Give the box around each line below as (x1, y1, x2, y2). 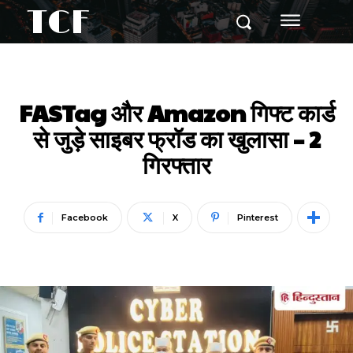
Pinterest (236, 212, 278, 223)
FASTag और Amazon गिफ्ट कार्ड (18, 96, 335, 128)
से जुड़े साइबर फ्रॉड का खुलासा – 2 (32, 122, 321, 154)
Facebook (61, 212, 108, 223)
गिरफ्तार (142, 148, 211, 180)
